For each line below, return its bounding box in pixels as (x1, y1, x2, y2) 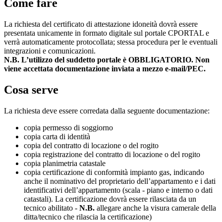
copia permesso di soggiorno (24, 123, 113, 132)
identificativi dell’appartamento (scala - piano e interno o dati (24, 186, 213, 195)
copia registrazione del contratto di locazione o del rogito (24, 150, 200, 159)
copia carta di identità (24, 132, 90, 141)
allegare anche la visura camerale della (95, 204, 216, 213)
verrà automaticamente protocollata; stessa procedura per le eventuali (4, 38, 218, 47)
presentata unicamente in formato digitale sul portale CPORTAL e (4, 29, 209, 38)
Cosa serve (4, 83, 58, 97)
